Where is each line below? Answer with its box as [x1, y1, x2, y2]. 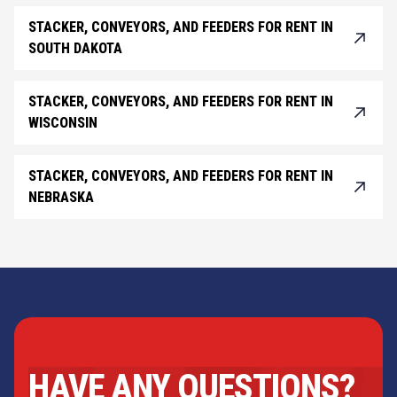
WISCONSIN [28, 114, 97, 132]
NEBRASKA [28, 189, 94, 206]
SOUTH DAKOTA [28, 40, 122, 58]
